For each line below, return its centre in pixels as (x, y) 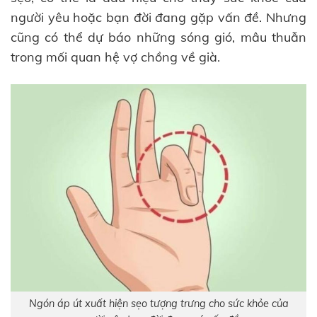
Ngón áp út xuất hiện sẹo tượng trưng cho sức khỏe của (158, 303)
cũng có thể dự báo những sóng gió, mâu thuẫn (158, 38)
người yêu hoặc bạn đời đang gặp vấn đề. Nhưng (158, 18)
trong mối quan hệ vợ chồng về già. (115, 57)
